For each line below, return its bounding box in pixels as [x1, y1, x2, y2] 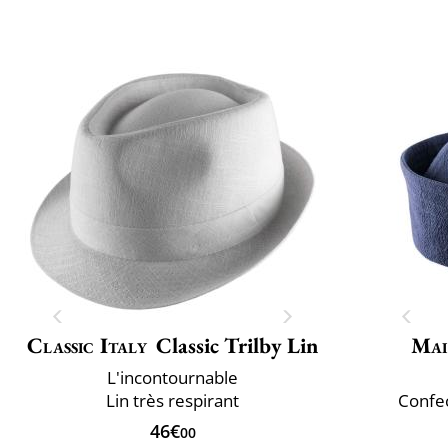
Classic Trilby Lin [155, 330, 318, 360]
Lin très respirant [106, 388, 239, 412]
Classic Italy [27, 330, 147, 360]
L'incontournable [107, 365, 238, 389]
